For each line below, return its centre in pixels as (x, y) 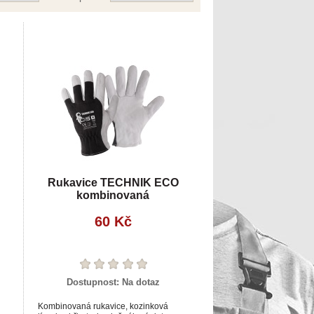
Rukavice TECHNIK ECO (113, 182)
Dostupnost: (94, 282)
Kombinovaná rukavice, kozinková (103, 306)
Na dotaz (141, 282)
